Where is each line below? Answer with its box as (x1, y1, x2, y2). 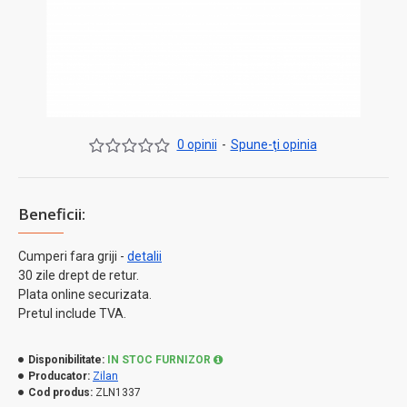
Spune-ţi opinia (230, 137, 317, 153)
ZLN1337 (95, 386, 141, 400)
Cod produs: (28, 386, 93, 400)
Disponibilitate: (28, 353, 104, 367)
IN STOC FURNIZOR (107, 353, 211, 367)
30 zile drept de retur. (18, 268, 139, 283)
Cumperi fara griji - (18, 249, 127, 264)
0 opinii (176, 137, 217, 153)
